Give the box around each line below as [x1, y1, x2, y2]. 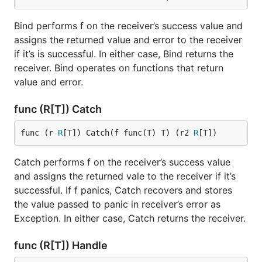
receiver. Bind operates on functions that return [14, 62, 223, 74]
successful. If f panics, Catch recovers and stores [14, 184, 232, 196]
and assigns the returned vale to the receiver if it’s [14, 170, 236, 182]
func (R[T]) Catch [14, 103, 104, 115]
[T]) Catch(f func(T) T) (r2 [63, 128, 194, 137]
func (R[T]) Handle [14, 239, 110, 251]
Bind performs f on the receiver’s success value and [14, 20, 243, 32]
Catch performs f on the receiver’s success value [14, 156, 230, 168]
